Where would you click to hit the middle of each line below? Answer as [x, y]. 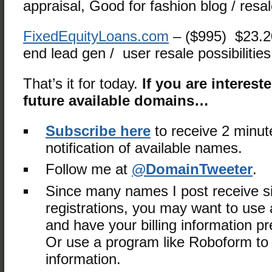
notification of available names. [144, 148]
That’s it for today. [83, 83]
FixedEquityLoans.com [96, 36]
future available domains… [116, 100]
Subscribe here [98, 131]
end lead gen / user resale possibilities [147, 53]
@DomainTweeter [192, 170]
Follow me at [89, 170]
